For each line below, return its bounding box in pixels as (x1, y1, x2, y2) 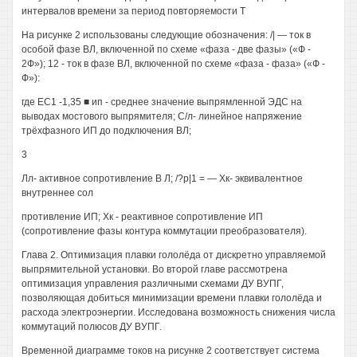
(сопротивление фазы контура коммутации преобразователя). (22, 226, 307, 237)
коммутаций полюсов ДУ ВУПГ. (22, 321, 162, 332)
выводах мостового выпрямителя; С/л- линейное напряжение (22, 111, 302, 122)
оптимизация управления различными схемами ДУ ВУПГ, (22, 278, 284, 289)
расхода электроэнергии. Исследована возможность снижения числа (22, 307, 335, 318)
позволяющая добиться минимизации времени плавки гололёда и (22, 292, 322, 304)
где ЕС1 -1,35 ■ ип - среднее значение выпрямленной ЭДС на (22, 96, 302, 108)
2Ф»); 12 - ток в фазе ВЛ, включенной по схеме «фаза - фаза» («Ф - (22, 58, 325, 69)
